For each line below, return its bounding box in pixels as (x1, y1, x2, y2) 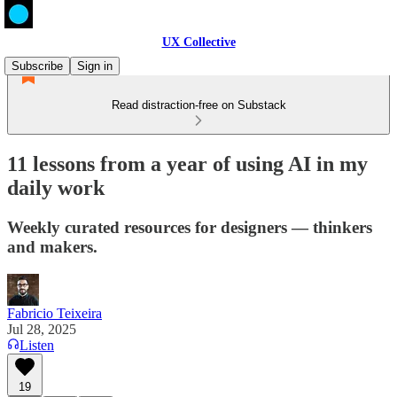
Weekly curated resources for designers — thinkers (7, 217, 372, 237)
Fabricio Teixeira (7, 305, 102, 321)
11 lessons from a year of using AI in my (7, 152, 368, 175)
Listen (19, 337, 54, 353)
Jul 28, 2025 (7, 321, 76, 337)
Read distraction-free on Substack (111, 98, 286, 112)
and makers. (7, 237, 97, 256)
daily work (7, 175, 105, 199)
